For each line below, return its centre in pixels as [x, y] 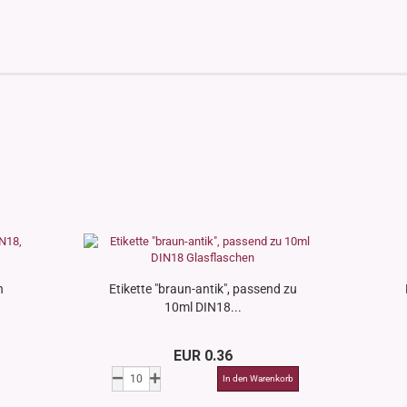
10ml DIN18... [203, 307]
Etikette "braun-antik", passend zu [203, 289]
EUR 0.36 [203, 356]
